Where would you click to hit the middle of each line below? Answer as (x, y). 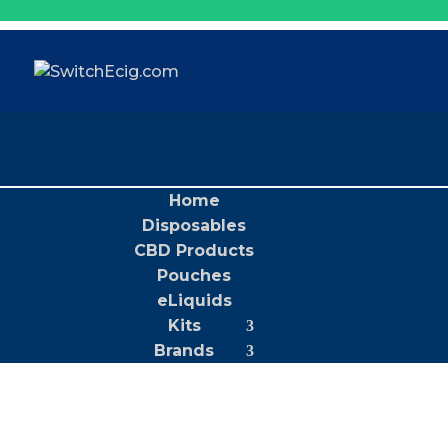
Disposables (194, 225)
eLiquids (194, 300)
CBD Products (194, 250)
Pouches (194, 275)
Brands (184, 350)
